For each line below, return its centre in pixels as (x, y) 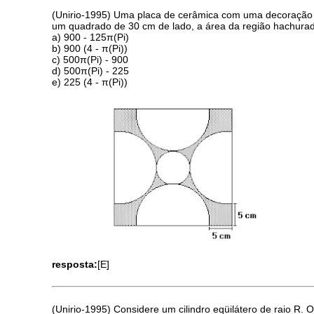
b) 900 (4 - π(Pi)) (90, 48)
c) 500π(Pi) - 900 (90, 59)
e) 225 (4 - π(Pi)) (90, 82)
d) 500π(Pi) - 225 (91, 70)
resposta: (75, 264)
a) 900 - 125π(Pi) (91, 37)
